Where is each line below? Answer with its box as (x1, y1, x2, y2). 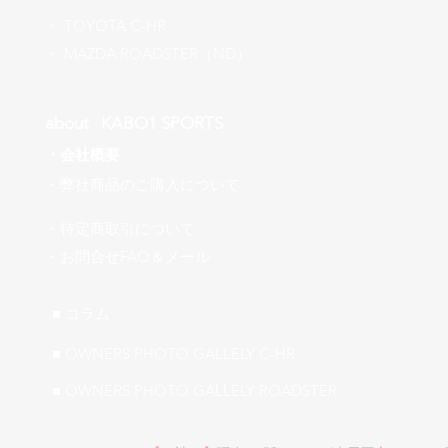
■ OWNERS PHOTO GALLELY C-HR (52, 343, 295, 363)
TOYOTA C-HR (64, 15, 166, 35)
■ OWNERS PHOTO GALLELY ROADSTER (52, 380, 337, 400)
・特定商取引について (45, 218, 195, 238)
